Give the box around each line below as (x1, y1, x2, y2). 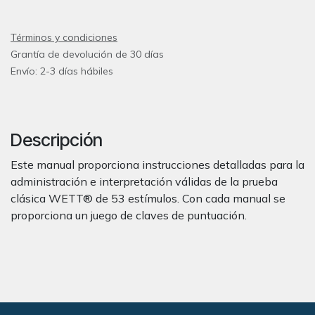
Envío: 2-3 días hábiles (11, 65, 113, 77)
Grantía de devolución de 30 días (11, 48, 164, 60)
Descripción (11, 129, 103, 150)
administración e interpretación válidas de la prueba (11, 174, 278, 188)
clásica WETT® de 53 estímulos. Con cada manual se (11, 191, 285, 205)
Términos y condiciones (11, 31, 117, 44)
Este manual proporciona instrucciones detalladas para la (11, 157, 304, 172)
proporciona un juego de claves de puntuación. (11, 208, 247, 222)
